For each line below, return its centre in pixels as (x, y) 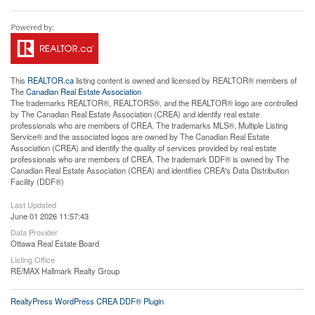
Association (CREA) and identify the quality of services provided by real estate (143, 148)
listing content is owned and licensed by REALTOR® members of (185, 81)
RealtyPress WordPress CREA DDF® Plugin (87, 301)
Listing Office (33, 260)
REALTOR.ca (51, 81)
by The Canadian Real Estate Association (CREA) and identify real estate (135, 114)
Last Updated (33, 205)
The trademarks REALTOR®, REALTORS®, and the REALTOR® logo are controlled (154, 103)
